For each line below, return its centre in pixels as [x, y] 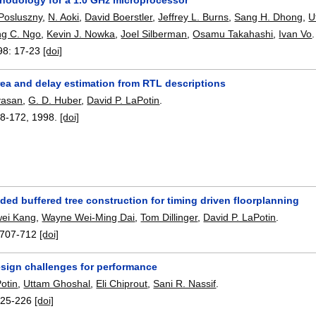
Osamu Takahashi [233, 34]
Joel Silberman [154, 34]
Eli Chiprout [122, 284]
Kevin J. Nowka [81, 34]
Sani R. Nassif [185, 284]
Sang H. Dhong [269, 17]
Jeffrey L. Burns [194, 17]
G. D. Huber [55, 101]
